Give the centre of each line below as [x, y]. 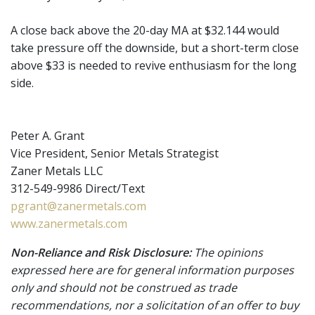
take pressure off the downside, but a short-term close [155, 47]
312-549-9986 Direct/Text [78, 188]
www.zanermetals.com [69, 223]
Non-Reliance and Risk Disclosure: [101, 252]
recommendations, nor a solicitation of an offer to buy [155, 305]
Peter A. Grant [47, 135]
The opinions [227, 252]
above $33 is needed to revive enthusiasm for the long [154, 65]
